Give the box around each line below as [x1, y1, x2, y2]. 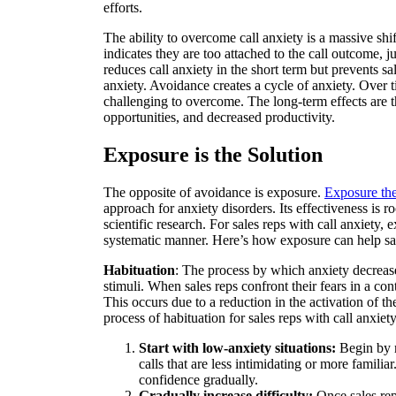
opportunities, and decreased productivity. [103, 109, 335, 125]
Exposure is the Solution [103, 142, 323, 166]
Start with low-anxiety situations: [139, 339, 336, 355]
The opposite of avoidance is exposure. [103, 184, 324, 200]
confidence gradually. [139, 371, 258, 387]
